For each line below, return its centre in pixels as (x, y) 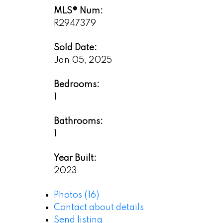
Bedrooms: (76, 85)
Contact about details (99, 208)
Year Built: (75, 159)
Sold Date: (75, 48)
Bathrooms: (78, 122)
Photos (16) (76, 195)
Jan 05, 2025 (83, 60)
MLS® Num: (78, 11)
